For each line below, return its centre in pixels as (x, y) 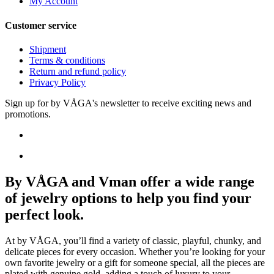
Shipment (48, 49)
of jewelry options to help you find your (128, 198)
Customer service (41, 25)
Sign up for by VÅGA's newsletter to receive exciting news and (128, 103)
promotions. (28, 114)
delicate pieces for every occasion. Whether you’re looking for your (135, 251)
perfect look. (44, 214)
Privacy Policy (57, 82)
